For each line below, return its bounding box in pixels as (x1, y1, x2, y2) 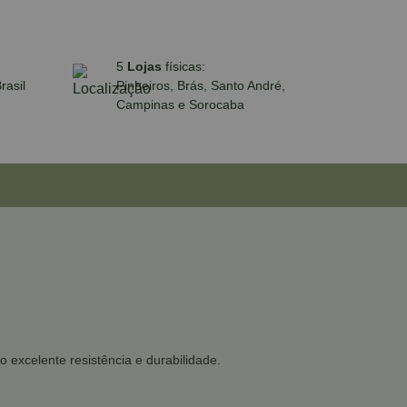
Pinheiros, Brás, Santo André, (116, 77, 285, 93)
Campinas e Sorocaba (116, 96, 244, 112)
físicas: (165, 58, 205, 74)
